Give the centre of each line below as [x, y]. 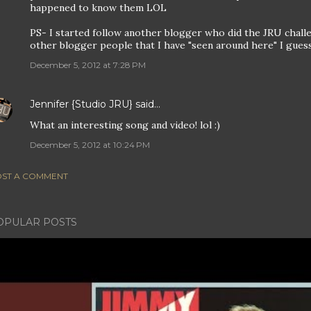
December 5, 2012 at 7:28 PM [88, 65]
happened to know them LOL [98, 8]
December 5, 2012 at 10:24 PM [90, 145]
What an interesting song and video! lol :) [125, 125]
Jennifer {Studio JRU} [81, 104]
